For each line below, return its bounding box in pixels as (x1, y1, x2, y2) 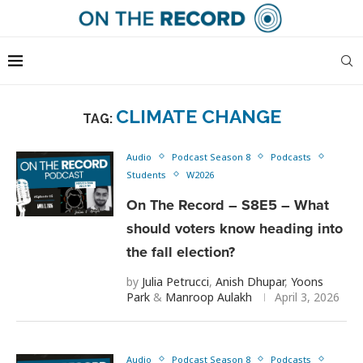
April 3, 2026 (275, 288, 340, 305)
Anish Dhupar (216, 273, 284, 289)
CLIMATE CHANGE (115, 105, 281, 127)
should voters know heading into (126, 217, 343, 239)
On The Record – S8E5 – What (126, 194, 329, 216)
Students (126, 168, 166, 181)
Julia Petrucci (142, 273, 209, 289)
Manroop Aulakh (165, 288, 252, 305)
